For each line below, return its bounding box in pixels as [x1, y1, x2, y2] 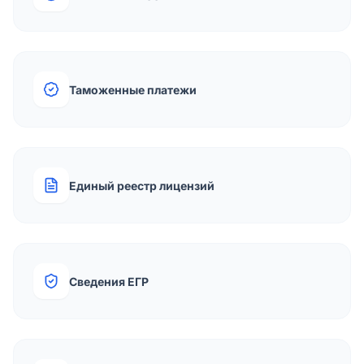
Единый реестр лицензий [69, 178, 214, 193]
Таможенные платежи [69, 82, 197, 97]
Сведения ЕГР [69, 274, 149, 288]
